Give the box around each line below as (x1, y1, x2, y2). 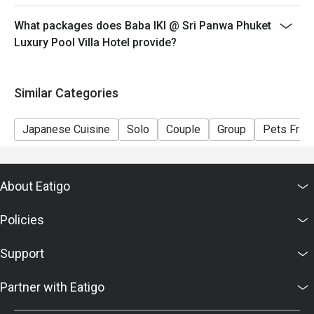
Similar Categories (14, 86, 118, 100)
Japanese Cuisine (22, 123, 110, 136)
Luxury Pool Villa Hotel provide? (14, 36, 177, 49)
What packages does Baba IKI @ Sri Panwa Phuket (14, 19, 271, 32)
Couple (166, 123, 200, 136)
